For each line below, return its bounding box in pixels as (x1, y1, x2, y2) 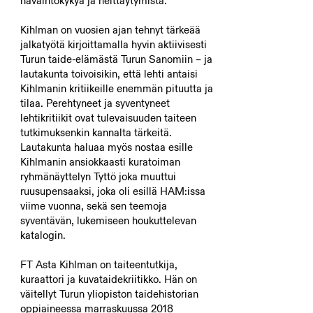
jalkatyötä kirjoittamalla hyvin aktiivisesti (20, 38, 207, 51)
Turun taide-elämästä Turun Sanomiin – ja (20, 52, 212, 66)
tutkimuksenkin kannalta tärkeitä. (20, 126, 172, 139)
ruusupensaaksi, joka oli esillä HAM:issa (20, 184, 205, 198)
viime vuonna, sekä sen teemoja (20, 199, 167, 212)
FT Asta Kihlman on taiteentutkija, (20, 258, 177, 271)
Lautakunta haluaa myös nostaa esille (20, 140, 193, 154)
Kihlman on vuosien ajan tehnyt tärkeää (20, 23, 201, 36)
